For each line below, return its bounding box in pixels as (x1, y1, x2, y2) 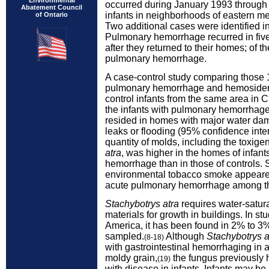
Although (164, 231, 207, 241)
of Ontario (35, 11, 68, 18)
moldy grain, (105, 253, 157, 263)
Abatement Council (21, 4, 82, 11)
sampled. (105, 231, 144, 241)
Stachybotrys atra (105, 199, 179, 209)
